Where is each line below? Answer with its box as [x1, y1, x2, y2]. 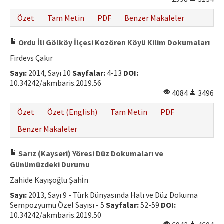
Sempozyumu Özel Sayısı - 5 [10, 200, 106, 210]
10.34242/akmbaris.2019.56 [10, 78, 101, 88]
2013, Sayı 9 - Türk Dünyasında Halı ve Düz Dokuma [27, 190, 198, 200]
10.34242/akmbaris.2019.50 [10, 210, 101, 220]
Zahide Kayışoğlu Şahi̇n [10, 175, 88, 185]
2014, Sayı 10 [27, 68, 72, 78]
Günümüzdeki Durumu [10, 159, 90, 169]
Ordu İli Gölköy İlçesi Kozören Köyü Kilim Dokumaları [17, 37, 210, 47]
